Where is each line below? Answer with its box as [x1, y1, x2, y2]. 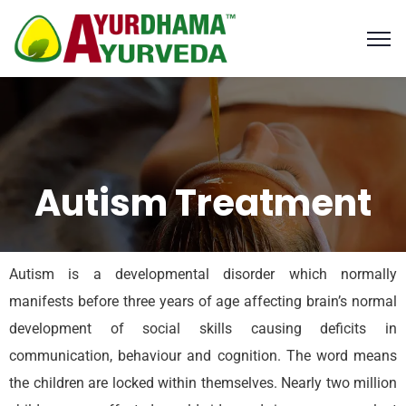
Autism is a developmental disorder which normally [9, 266, 397, 283]
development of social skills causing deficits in [9, 320, 397, 337]
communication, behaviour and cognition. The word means [9, 347, 397, 364]
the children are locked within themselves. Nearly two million [9, 374, 397, 391]
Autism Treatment [34, 178, 372, 228]
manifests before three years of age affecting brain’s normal [9, 293, 397, 310]
